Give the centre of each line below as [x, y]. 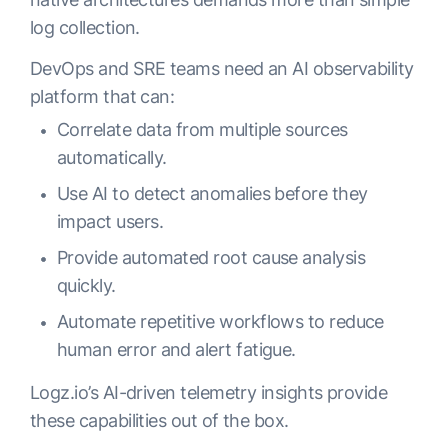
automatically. [112, 157]
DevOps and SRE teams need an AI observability [222, 68]
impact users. [110, 221]
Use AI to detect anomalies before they [212, 193]
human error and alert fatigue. [176, 349]
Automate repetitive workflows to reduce [220, 321]
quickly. [86, 285]
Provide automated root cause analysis [211, 257]
